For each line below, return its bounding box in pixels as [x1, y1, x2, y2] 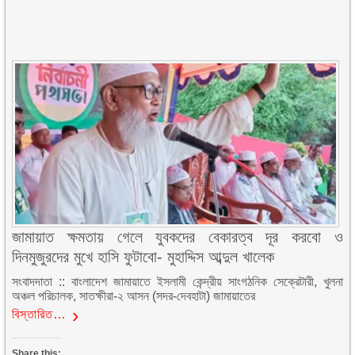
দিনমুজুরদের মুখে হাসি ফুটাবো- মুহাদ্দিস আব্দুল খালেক [12, 247, 275, 265]
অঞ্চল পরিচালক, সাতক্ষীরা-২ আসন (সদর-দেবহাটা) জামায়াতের [12, 288, 256, 303]
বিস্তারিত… [12, 307, 67, 321]
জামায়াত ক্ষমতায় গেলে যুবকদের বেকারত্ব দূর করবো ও [12, 227, 343, 246]
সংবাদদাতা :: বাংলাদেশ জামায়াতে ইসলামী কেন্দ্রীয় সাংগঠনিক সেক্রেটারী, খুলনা [12, 274, 343, 288]
